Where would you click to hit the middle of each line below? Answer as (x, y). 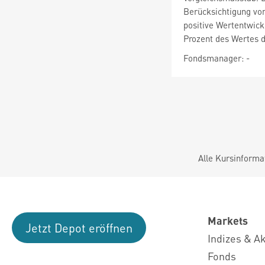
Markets (228, 220)
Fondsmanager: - (216, 58)
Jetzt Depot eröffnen (79, 228)
